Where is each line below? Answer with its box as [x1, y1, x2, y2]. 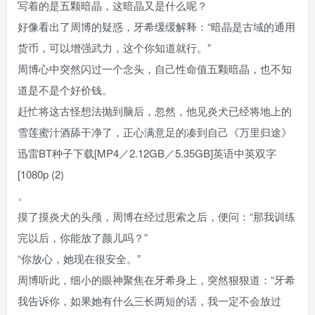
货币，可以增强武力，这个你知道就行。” [18, 40, 211, 56]
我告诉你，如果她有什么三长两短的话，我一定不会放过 [18, 293, 281, 309]
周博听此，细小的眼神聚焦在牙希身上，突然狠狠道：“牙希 [18, 272, 295, 288]
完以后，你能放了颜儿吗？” [18, 230, 148, 245]
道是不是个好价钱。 [18, 82, 112, 98]
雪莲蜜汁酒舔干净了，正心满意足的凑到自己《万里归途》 [18, 124, 292, 140]
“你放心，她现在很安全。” [18, 251, 141, 266]
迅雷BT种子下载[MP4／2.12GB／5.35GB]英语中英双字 [18, 146, 276, 161]
